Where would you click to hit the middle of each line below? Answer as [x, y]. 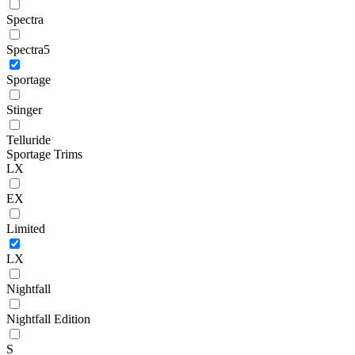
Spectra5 [28, 49]
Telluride [29, 139]
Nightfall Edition [48, 319]
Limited [26, 228]
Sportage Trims [44, 154]
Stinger [24, 109]
